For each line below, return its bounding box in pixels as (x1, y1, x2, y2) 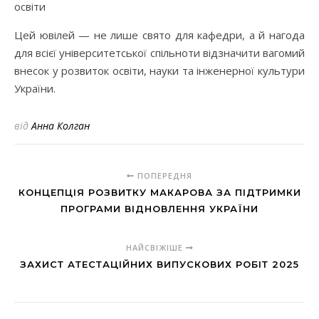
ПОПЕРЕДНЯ (135, 170, 192, 182)
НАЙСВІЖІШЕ (125, 242, 186, 253)
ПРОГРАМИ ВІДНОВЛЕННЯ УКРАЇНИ (61, 203, 258, 215)
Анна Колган (31, 119, 90, 133)
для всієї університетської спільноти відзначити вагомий (14, 46, 305, 61)
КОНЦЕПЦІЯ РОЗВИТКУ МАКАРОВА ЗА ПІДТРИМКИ (18, 187, 301, 199)
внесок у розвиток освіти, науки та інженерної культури (14, 63, 305, 78)
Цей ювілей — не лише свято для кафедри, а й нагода (14, 28, 305, 43)
